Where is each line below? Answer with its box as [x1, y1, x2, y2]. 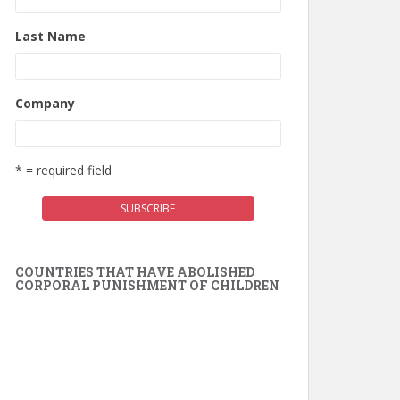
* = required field [15, 161, 112, 179]
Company [15, 94, 75, 112]
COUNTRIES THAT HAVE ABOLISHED [15, 262, 254, 280]
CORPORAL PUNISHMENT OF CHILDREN [15, 276, 279, 294]
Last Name [15, 27, 86, 45]
